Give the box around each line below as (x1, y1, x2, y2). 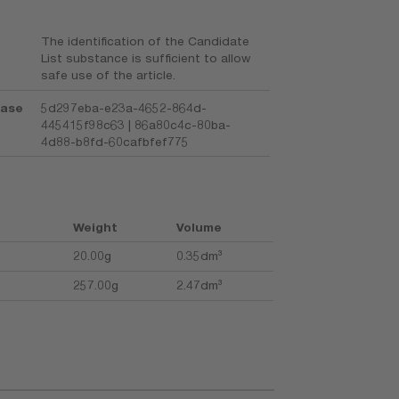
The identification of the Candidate (40, 34, 249, 49)
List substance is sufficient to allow (40, 51, 250, 66)
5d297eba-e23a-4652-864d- (40, 100, 207, 115)
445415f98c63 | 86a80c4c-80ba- (40, 117, 231, 132)
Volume (175, 220, 222, 235)
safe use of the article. (40, 68, 175, 83)
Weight (72, 220, 118, 235)
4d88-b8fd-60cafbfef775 (40, 134, 189, 149)
